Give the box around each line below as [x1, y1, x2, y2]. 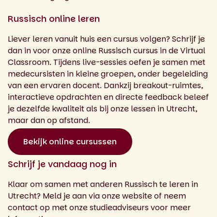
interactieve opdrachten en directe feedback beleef [8, 91, 209, 103]
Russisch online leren [8, 12, 100, 25]
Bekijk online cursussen [23, 136, 117, 147]
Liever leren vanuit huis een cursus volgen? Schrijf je [8, 33, 205, 45]
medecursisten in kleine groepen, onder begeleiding [8, 68, 208, 79]
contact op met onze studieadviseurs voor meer [8, 201, 191, 213]
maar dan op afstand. [8, 114, 90, 126]
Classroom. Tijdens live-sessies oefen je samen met [8, 56, 205, 68]
